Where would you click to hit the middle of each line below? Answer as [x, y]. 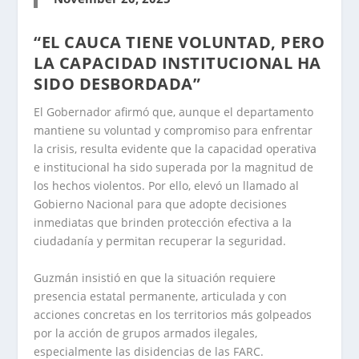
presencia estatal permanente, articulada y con [161, 296]
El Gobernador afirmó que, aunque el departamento [174, 112]
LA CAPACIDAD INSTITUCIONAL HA [177, 63]
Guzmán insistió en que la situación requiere [155, 277]
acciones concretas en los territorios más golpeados [173, 314]
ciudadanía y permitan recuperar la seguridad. [160, 241]
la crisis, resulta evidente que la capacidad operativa [175, 149]
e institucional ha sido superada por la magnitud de [174, 167]
